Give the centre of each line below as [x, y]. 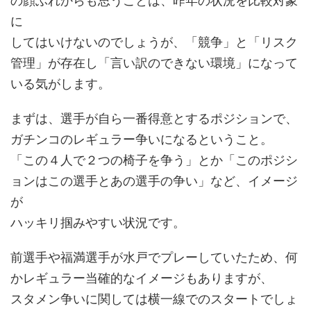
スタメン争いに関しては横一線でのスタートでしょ [154, 299]
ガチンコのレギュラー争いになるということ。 [142, 139]
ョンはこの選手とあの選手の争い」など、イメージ [154, 181]
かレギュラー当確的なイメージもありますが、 [142, 278]
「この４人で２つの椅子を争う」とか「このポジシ [154, 160]
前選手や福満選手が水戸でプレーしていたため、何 [154, 257]
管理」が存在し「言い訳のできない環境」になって [154, 63]
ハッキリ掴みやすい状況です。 [98, 222]
